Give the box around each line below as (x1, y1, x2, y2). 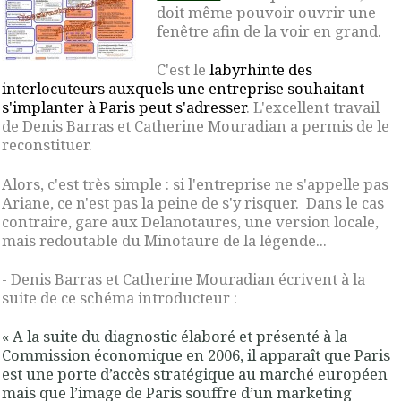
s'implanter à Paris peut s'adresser (2, 97, 246, 118)
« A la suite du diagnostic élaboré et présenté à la (2, 326, 347, 347)
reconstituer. (2, 134, 92, 156)
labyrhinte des (209, 59, 313, 81)
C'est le (157, 59, 210, 81)
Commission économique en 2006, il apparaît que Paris (2, 345, 390, 366)
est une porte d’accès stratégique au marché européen (2, 363, 388, 385)
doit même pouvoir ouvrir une (157, 2, 377, 23)
